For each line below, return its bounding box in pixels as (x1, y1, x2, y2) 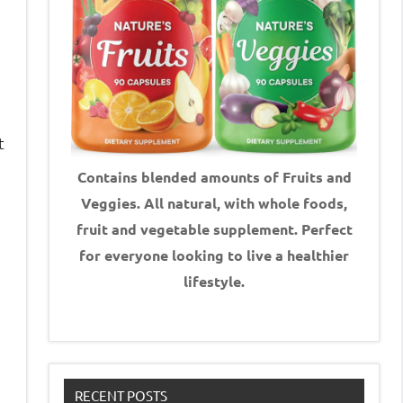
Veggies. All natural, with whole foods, (81, 193, 347, 213)
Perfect (300, 219, 353, 239)
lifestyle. (184, 272, 245, 291)
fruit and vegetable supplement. (76, 219, 298, 239)
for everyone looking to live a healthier (79, 246, 349, 265)
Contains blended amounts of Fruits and (76, 167, 352, 187)
